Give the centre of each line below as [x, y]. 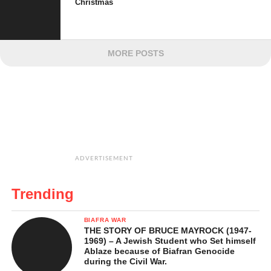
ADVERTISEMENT [104, 158]
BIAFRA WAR [105, 220]
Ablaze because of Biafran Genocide [159, 251]
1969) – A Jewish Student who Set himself [170, 241]
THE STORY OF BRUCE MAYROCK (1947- [168, 230]
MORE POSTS [135, 53]
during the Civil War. [125, 261]
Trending [42, 194]
